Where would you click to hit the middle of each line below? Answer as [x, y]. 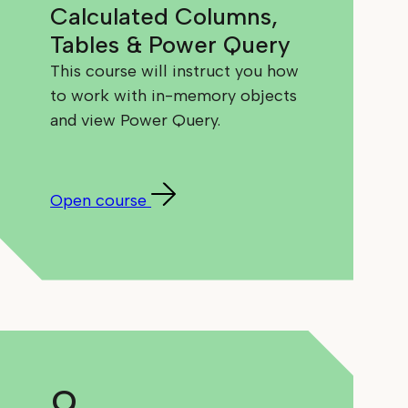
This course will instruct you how [175, 71]
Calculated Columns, [164, 17]
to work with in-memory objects [174, 96]
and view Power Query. [136, 121]
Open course [99, 201]
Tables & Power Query [171, 45]
